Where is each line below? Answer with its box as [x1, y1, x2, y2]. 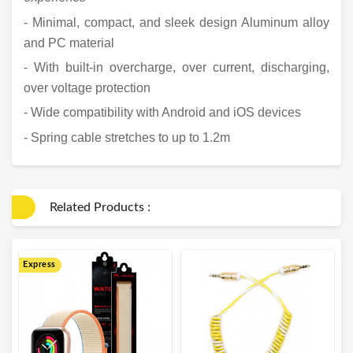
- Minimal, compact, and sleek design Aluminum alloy [24, 15, 329, 29]
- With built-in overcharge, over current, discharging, [24, 60, 329, 74]
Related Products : [50, 200, 150, 214]
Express [23, 259, 56, 269]
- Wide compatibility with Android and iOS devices [24, 106, 301, 120]
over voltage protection [24, 80, 150, 95]
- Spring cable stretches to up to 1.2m [24, 130, 230, 144]
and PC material [24, 35, 114, 50]
